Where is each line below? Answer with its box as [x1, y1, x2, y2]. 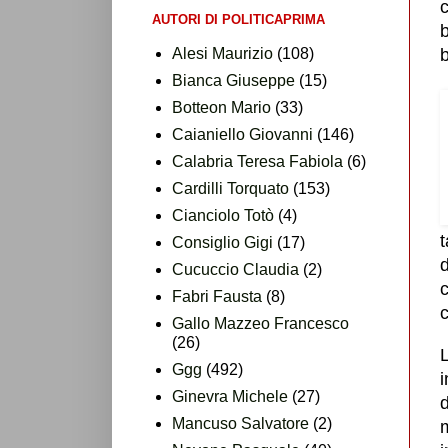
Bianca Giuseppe [172, 71, 295, 89]
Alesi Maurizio [172, 44, 273, 62]
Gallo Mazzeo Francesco [172, 314, 349, 332]
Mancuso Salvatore [172, 414, 309, 432]
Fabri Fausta [172, 287, 262, 305]
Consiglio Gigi [172, 233, 273, 251]
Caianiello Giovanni [172, 125, 313, 143]
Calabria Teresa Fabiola [172, 152, 343, 170]
